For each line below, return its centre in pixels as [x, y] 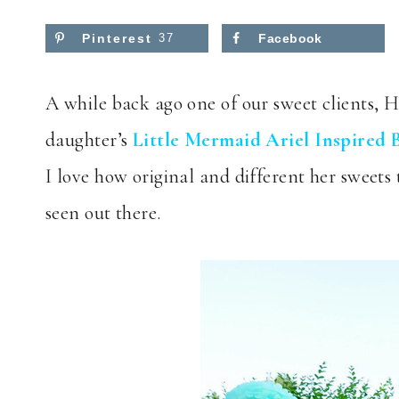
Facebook [290, 39]
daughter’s [89, 139]
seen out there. [103, 212]
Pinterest [117, 39]
